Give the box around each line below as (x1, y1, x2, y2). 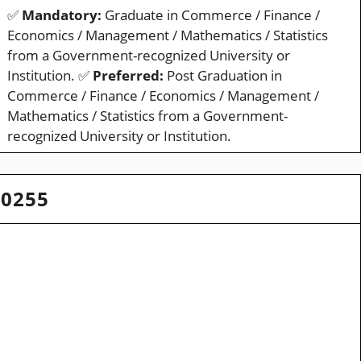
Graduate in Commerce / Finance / (101, 6, 320, 25)
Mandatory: (21, 6, 102, 25)
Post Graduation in (163, 66, 282, 85)
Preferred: (92, 66, 164, 85)
